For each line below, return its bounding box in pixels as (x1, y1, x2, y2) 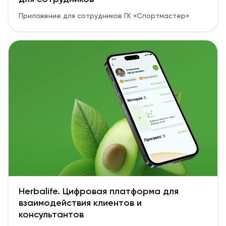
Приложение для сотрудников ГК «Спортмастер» (19, 12, 189, 20)
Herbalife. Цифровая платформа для (19, 187, 179, 197)
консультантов (19, 210, 84, 220)
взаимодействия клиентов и (19, 199, 142, 208)
